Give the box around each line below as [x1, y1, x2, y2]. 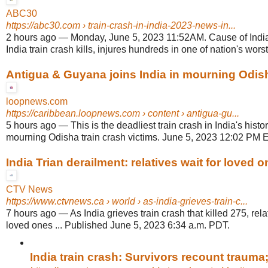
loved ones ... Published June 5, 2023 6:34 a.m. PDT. [6, 220, 230, 231]
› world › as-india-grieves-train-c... [104, 196, 248, 207]
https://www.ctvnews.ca [6, 196, 104, 207]
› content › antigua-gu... [140, 108, 239, 119]
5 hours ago [6, 120, 56, 131]
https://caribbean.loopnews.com [6, 108, 140, 119]
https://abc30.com [6, 20, 80, 31]
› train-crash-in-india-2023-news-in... [80, 20, 236, 31]
